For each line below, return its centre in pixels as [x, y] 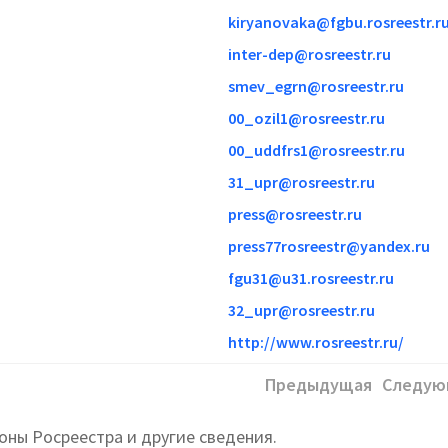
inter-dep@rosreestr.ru [309, 53]
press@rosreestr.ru [295, 213]
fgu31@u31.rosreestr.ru [311, 277]
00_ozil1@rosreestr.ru [306, 117]
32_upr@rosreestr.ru [301, 309]
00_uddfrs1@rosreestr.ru [316, 149]
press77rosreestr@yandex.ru [329, 245]
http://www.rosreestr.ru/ [316, 341]
